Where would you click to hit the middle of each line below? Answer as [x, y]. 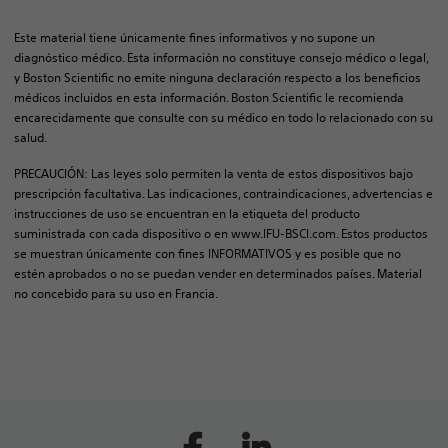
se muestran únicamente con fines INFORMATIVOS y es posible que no [207, 254]
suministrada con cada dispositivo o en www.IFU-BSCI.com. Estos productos [221, 234]
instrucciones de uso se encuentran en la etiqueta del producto [187, 214]
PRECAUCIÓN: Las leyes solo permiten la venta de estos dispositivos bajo [213, 174]
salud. [30, 138]
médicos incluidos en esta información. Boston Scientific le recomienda [209, 98]
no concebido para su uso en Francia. [116, 294]
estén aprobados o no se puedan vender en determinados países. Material [218, 274]
